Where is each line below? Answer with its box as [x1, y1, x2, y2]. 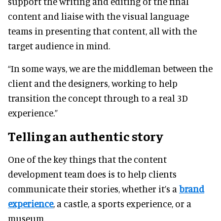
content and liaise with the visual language [8, 10, 189, 22]
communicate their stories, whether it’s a [8, 183, 179, 194]
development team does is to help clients [8, 168, 177, 180]
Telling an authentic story [8, 127, 163, 144]
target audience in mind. [8, 39, 110, 51]
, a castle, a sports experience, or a [53, 197, 191, 209]
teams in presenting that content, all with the [8, 25, 197, 37]
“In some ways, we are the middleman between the [8, 62, 213, 74]
